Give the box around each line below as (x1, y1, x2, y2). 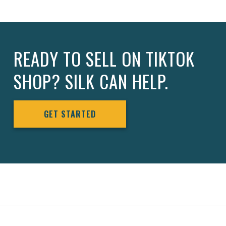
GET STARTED (44, 107, 96, 120)
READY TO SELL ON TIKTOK (14, 45, 195, 72)
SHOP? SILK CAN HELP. (14, 68, 168, 94)
